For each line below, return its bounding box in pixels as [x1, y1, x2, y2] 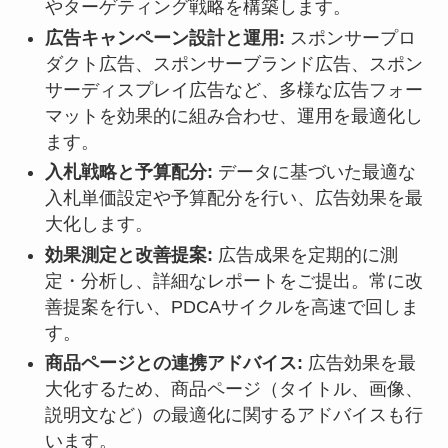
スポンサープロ [284, 27, 416, 48]
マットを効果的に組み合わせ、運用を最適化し [44, 105, 423, 126]
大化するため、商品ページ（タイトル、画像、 [44, 379, 423, 400]
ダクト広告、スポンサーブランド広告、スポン [44, 53, 423, 74]
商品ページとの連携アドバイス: [44, 353, 303, 374]
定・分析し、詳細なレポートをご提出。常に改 [44, 270, 423, 291]
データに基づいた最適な [212, 162, 416, 183]
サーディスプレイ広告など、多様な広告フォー [44, 79, 423, 100]
